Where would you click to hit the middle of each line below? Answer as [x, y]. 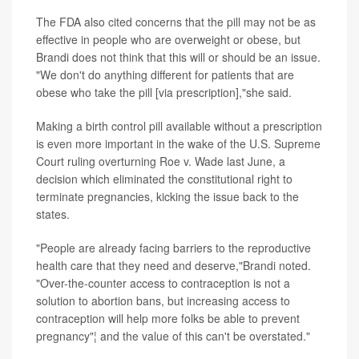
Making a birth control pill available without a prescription [179, 126]
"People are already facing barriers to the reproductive [173, 248]
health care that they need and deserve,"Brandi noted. [173, 266]
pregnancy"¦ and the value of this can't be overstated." [173, 336]
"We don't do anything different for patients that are [165, 75]
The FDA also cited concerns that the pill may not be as [176, 22]
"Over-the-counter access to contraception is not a [163, 283]
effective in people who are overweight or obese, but [168, 40]
